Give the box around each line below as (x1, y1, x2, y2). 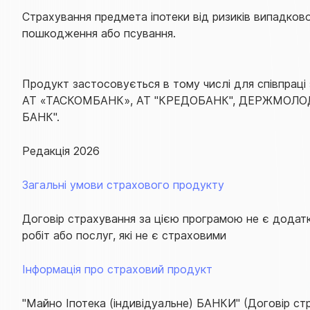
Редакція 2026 (22, 143, 100, 158)
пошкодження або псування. (22, 26, 176, 40)
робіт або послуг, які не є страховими (22, 228, 226, 242)
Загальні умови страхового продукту (22, 177, 224, 192)
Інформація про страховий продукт (22, 262, 212, 276)
